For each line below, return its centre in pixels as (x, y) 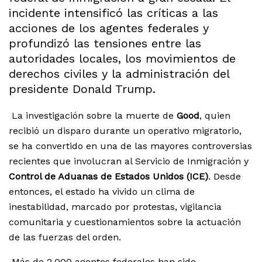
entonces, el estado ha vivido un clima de (102, 192)
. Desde (225, 177)
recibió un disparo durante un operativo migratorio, (125, 131)
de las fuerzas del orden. (65, 237)
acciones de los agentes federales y (109, 28)
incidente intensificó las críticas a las (113, 13)
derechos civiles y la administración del (119, 74)
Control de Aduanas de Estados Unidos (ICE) (108, 177)
